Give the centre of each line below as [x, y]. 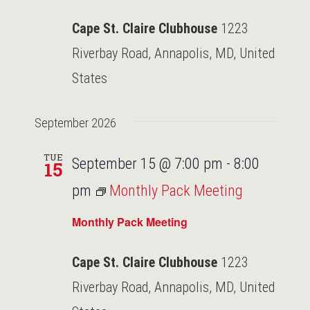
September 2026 [75, 122]
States [89, 78]
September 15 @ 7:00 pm [147, 163]
